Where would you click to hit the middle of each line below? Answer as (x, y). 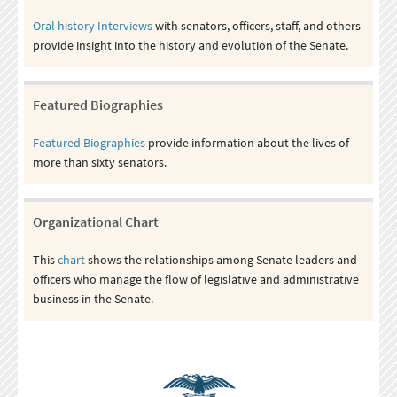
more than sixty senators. (99, 162)
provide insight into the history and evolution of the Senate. (193, 45)
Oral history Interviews (92, 25)
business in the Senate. (95, 298)
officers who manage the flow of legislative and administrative (195, 279)
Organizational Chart (95, 221)
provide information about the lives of (247, 142)
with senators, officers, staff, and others (256, 25)
